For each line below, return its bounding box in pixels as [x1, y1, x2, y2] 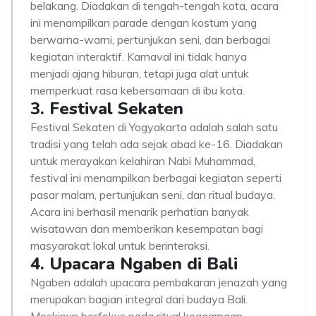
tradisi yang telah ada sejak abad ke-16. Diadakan [30, 137, 283, 151]
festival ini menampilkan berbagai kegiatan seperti [30, 171, 281, 185]
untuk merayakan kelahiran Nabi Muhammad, [30, 154, 255, 168]
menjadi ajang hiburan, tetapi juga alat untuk [30, 66, 249, 80]
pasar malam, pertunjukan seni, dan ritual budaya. [30, 188, 275, 202]
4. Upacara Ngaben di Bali [30, 253, 238, 275]
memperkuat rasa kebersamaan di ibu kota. [30, 83, 245, 97]
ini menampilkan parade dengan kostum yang [30, 16, 257, 30]
